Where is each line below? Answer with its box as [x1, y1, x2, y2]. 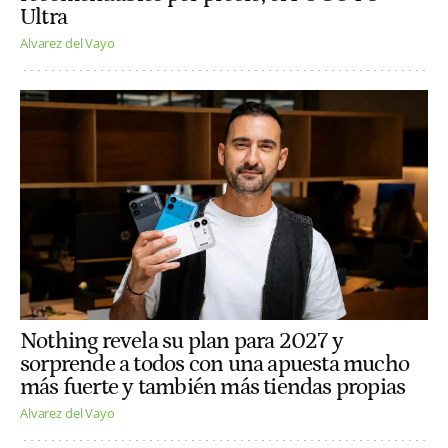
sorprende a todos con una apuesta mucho [20, 351, 410, 377]
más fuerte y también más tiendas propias [20, 374, 406, 400]
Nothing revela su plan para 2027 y [20, 328, 344, 354]
